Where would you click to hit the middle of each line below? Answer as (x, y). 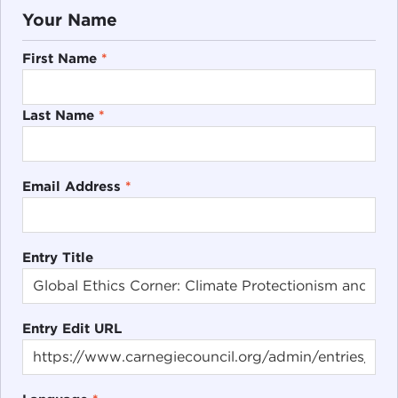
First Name (61, 58)
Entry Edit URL (72, 328)
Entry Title (57, 257)
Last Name (60, 115)
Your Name (69, 20)
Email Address (73, 186)
